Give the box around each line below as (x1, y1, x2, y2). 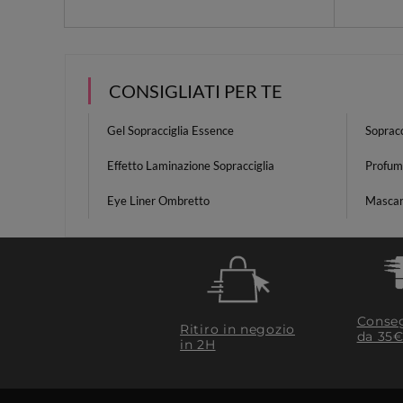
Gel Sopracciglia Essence (107, 123, 234, 138)
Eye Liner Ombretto (107, 193, 210, 208)
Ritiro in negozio (180, 320, 295, 337)
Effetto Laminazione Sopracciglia (107, 158, 274, 173)
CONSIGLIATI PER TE (109, 80, 282, 102)
